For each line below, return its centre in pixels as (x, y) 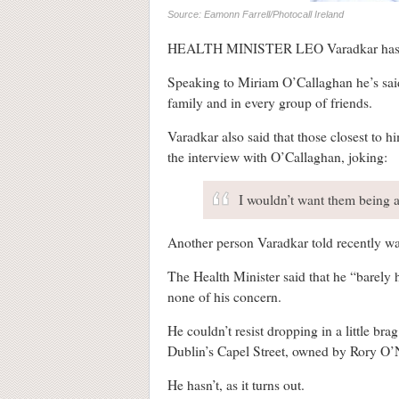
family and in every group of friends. (270, 103)
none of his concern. (224, 297)
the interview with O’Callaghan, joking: (277, 157)
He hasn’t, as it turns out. (236, 385)
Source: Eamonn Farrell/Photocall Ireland (256, 15)
